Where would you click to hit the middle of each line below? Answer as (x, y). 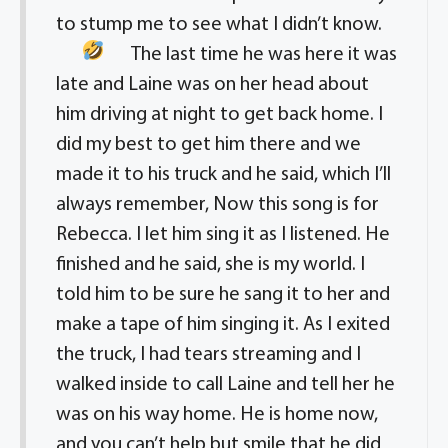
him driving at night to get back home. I (219, 115)
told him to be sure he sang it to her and (223, 295)
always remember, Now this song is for (217, 205)
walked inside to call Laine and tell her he (225, 385)
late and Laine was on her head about (212, 85)
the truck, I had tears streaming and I (208, 355)
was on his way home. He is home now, (217, 415)
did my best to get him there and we (208, 145)
